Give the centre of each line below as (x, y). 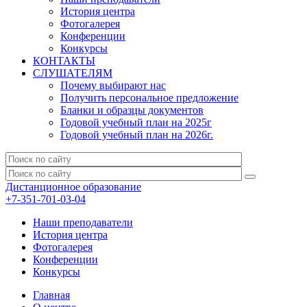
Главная (51, 295)
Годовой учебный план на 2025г (136, 122)
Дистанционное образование (73, 187)
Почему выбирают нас (113, 85)
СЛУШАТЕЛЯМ (73, 73)
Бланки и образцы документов (132, 110)
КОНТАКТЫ (64, 61)
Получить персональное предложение (149, 98)
